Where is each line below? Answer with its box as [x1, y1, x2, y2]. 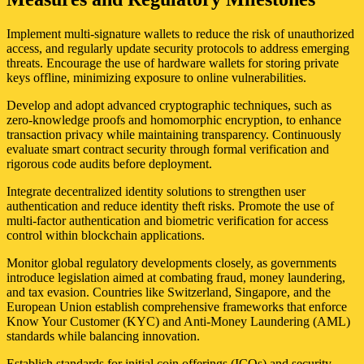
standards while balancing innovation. [6, 329, 200, 344]
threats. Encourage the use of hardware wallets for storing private [6, 56, 339, 71]
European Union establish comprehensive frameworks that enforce [6, 300, 347, 314]
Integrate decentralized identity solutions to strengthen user [6, 184, 305, 199]
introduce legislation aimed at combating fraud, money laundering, [6, 271, 345, 285]
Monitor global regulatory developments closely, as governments [6, 256, 336, 271]
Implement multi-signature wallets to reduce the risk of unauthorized [6, 27, 354, 41]
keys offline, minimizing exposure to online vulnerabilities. [6, 71, 306, 85]
